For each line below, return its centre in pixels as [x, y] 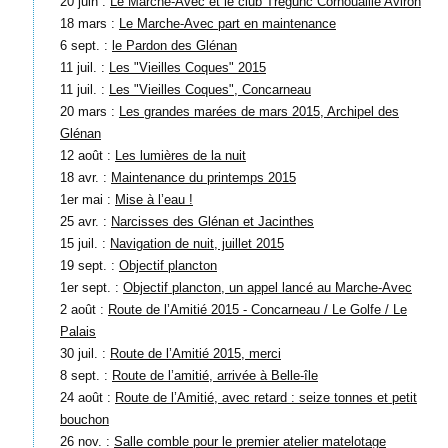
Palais [78, 331]
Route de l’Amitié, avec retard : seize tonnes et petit [266, 397]
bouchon [84, 419]
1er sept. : [91, 287]
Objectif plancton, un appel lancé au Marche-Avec [267, 287]
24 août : [87, 397]
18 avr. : [85, 177]
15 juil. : [85, 243]
